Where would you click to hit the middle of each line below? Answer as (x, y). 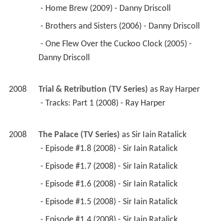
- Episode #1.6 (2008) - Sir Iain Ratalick (110, 184)
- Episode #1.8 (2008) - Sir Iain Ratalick (110, 149)
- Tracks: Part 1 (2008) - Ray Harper (104, 104)
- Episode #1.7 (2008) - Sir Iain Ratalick (110, 167)
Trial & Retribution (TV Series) (93, 90)
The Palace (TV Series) (79, 135)
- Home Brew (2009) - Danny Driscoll (106, 9)
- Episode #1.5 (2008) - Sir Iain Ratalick (110, 202)
